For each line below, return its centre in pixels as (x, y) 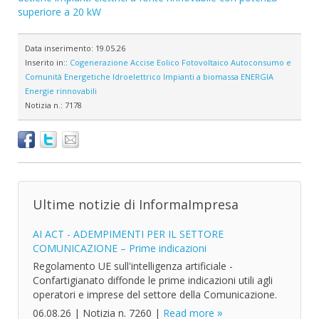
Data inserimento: (60, 48)
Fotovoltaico (205, 62)
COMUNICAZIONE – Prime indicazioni (120, 248)
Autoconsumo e (261, 62)
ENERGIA (257, 77)
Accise (142, 62)
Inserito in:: (47, 62)
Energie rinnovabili (61, 91)
